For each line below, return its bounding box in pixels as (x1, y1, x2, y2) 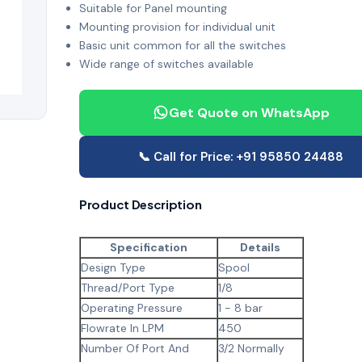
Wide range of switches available (79, 56, 254, 71)
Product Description (79, 196, 202, 212)
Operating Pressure (81, 300, 183, 315)
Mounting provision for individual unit (79, 19, 276, 34)
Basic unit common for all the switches (79, 37, 286, 53)
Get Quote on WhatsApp (168, 103, 330, 121)
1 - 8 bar (218, 300, 263, 315)
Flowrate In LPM (81, 320, 164, 335)
